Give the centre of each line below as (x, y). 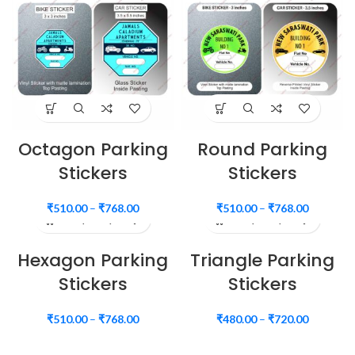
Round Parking (262, 149)
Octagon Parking (93, 149)
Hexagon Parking (93, 260)
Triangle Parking (262, 260)
